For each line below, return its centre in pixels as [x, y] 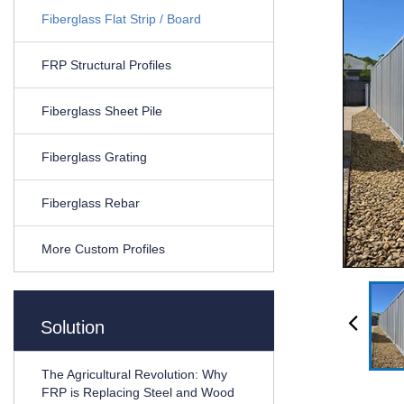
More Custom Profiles [103, 249]
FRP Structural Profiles [106, 65]
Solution [73, 327]
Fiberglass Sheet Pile [102, 111]
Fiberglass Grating [94, 157]
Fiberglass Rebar [91, 203]
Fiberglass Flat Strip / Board [121, 19]
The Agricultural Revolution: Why [134, 374]
